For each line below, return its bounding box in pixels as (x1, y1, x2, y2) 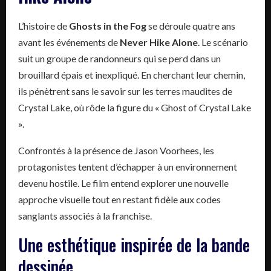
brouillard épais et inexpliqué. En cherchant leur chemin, (18, 68, 245, 80)
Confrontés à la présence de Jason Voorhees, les (18, 144, 214, 156)
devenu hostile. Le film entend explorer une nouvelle (18, 177, 229, 189)
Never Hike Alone (120, 36, 198, 48)
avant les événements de (18, 36, 120, 48)
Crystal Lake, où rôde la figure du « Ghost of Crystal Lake (18, 101, 251, 113)
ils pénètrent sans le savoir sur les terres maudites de (18, 85, 232, 97)
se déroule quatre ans (146, 19, 235, 31)
